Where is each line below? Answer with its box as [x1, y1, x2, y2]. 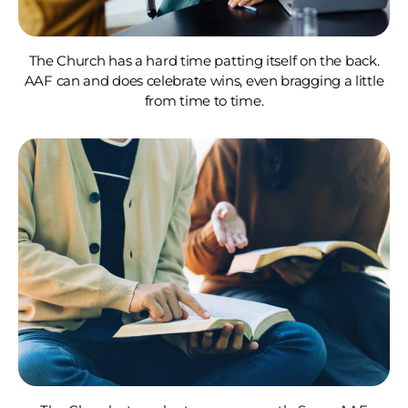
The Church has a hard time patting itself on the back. [28, 51, 380, 69]
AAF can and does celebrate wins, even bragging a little [24, 71, 384, 89]
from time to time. [144, 91, 264, 109]
